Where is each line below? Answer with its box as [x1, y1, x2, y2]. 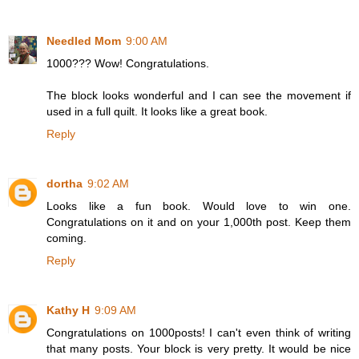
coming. [46, 232, 87, 245]
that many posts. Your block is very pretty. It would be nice [46, 342, 351, 356]
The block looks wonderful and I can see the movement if [46, 89, 351, 103]
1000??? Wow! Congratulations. [46, 57, 209, 71]
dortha [46, 177, 83, 191]
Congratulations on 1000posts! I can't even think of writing [46, 326, 351, 340]
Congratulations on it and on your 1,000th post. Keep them [46, 216, 351, 229]
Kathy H [46, 304, 90, 317]
